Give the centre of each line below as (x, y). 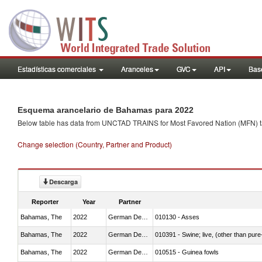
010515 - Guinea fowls (187, 252)
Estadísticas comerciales (58, 69)
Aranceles (137, 69)
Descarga (63, 182)
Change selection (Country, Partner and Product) (95, 144)
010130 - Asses (177, 217)
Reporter (45, 201)
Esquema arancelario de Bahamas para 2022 (106, 110)
